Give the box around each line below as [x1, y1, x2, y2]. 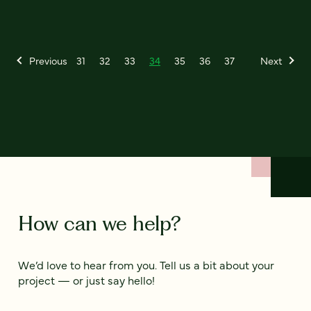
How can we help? [18, 211, 180, 236]
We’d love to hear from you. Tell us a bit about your [18, 257, 274, 273]
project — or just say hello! [18, 272, 155, 288]
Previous [29, 53, 67, 68]
